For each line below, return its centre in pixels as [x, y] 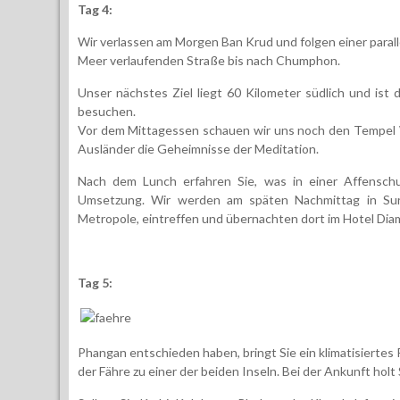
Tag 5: [95, 282]
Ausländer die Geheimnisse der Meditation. [198, 148]
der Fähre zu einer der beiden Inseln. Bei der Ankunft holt [238, 371]
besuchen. [107, 111]
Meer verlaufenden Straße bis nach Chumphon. [210, 60]
